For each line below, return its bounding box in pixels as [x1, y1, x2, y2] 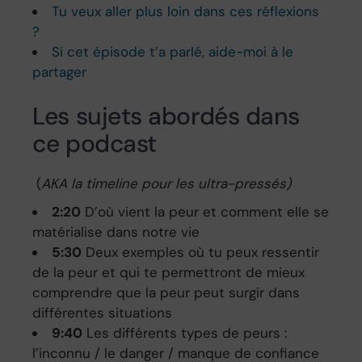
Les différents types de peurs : [82, 324, 288, 343]
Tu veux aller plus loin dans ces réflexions [52, 2, 320, 20]
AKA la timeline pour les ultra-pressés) [41, 175, 292, 193]
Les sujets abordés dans [32, 100, 300, 133]
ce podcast [32, 128, 157, 160]
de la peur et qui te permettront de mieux [32, 263, 305, 282]
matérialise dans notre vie [32, 223, 200, 242]
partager [32, 62, 87, 81]
